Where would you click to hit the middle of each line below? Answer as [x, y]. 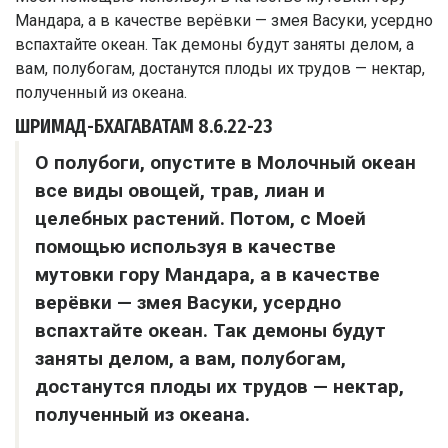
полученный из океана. [142, 415]
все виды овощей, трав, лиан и [180, 191]
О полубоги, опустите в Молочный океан [225, 163]
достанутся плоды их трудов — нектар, [219, 387]
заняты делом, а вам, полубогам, [190, 359]
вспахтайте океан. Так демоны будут [210, 331]
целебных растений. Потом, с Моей [200, 219]
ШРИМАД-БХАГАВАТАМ [104, 127]
